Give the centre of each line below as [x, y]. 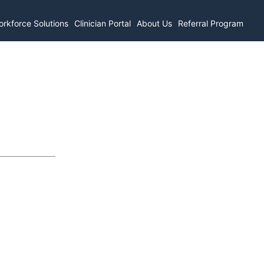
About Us [155, 23]
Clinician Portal [103, 23]
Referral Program [211, 23]
